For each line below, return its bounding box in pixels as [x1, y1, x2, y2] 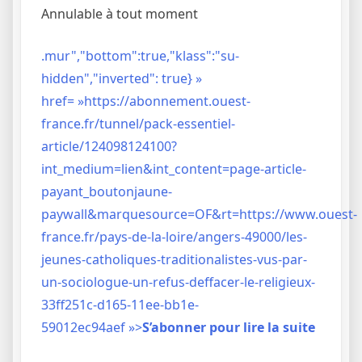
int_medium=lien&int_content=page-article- [41, 159, 306, 178]
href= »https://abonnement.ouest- [41, 91, 250, 110]
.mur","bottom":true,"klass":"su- [41, 46, 239, 65]
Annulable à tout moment [41, 4, 198, 23]
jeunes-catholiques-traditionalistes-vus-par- [41, 250, 307, 268]
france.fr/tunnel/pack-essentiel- [41, 114, 235, 133]
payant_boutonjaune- [41, 182, 172, 200]
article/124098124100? [41, 137, 177, 155]
